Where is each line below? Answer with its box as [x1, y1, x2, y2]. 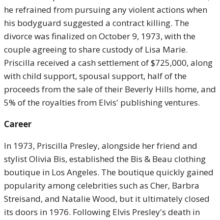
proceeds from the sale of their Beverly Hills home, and [4, 83, 216, 95]
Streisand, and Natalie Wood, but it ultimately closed [4, 193, 210, 204]
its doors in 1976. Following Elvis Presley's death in [4, 206, 200, 218]
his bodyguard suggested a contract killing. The [4, 17, 189, 28]
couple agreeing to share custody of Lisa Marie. [4, 44, 188, 55]
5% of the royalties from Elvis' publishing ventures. [4, 97, 200, 108]
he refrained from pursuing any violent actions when [4, 4, 207, 15]
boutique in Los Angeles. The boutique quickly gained [4, 166, 214, 178]
